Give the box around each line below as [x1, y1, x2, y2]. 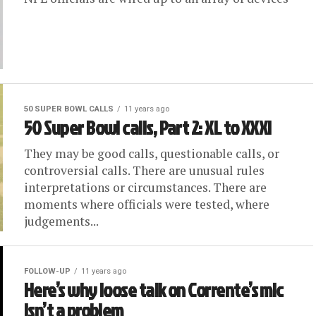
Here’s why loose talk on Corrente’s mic [24, 276, 284, 303]
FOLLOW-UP [24, 267, 71, 276]
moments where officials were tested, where [24, 196, 269, 212]
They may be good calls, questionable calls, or [24, 145, 279, 162]
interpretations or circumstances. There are [24, 179, 267, 195]
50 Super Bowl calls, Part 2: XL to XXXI [24, 114, 272, 141]
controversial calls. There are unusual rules [24, 162, 265, 178]
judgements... [24, 213, 99, 229]
